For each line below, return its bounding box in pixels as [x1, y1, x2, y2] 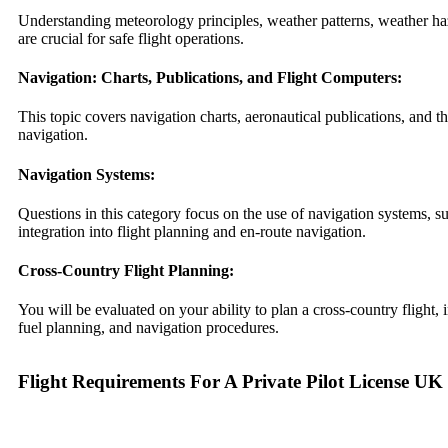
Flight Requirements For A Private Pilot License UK [18, 371, 443, 393]
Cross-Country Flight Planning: [18, 262, 234, 280]
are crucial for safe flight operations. [18, 29, 244, 47]
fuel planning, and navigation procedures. [18, 319, 279, 337]
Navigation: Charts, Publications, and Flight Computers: [18, 68, 402, 86]
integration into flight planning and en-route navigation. [18, 222, 366, 240]
